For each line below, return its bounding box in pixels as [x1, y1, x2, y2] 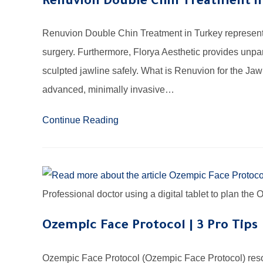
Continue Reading [42, 115, 119, 126]
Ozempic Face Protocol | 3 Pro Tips [42, 219, 258, 234]
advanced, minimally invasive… [42, 85, 174, 95]
